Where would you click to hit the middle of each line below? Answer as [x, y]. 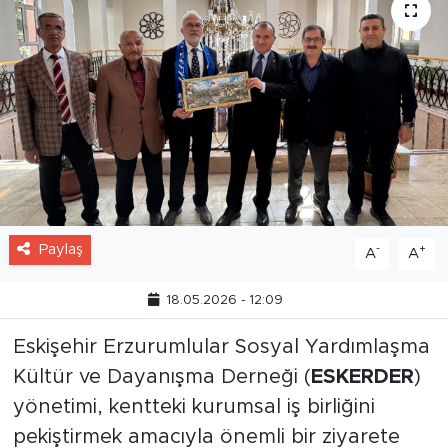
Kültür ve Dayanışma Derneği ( [161, 376]
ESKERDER [362, 376]
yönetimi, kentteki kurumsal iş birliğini [193, 406]
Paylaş [60, 249]
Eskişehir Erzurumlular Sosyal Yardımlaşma [221, 346]
